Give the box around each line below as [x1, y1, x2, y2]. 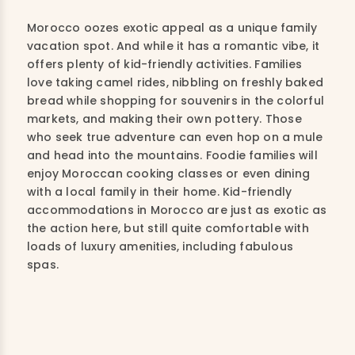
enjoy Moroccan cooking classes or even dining [27, 166, 311, 181]
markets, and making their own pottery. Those [27, 111, 302, 127]
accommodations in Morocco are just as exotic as [27, 202, 327, 218]
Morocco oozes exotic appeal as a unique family [27, 20, 318, 36]
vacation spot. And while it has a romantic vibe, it [27, 38, 320, 54]
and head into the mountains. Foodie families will [27, 147, 318, 163]
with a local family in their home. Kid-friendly [27, 184, 292, 200]
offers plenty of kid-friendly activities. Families [27, 56, 303, 72]
